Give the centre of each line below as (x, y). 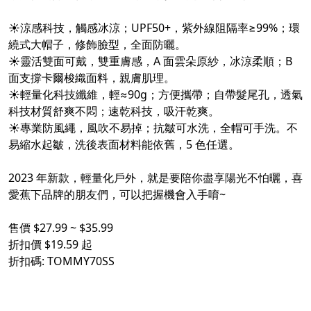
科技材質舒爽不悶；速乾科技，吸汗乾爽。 (114, 111)
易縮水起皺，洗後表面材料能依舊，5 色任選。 (124, 145)
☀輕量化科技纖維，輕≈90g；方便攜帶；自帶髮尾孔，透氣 (155, 95)
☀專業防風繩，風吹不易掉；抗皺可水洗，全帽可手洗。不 (153, 128)
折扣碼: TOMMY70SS (61, 261)
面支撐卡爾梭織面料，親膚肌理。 (92, 78)
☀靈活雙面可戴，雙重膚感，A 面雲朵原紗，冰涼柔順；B (150, 61)
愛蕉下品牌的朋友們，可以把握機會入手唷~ (117, 195)
